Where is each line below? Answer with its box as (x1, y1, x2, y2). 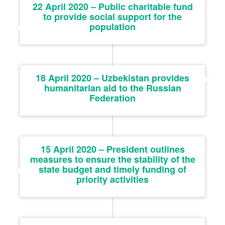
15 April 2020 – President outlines (40, 142, 185, 156)
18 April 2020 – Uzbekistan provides (36, 71, 189, 84)
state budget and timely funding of (39, 162, 186, 176)
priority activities (76, 172, 149, 186)
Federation (89, 91, 136, 104)
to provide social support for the (43, 10, 182, 23)
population (89, 20, 136, 33)
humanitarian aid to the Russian (44, 81, 181, 94)
